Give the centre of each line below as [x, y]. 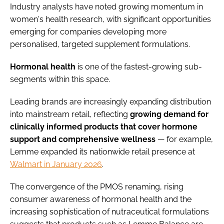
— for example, [185, 139]
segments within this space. [60, 79]
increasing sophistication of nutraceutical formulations [109, 212]
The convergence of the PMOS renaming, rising [97, 187]
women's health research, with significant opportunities [110, 19]
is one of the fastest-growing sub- [139, 67]
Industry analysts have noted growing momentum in [106, 7]
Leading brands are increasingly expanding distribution [110, 102]
